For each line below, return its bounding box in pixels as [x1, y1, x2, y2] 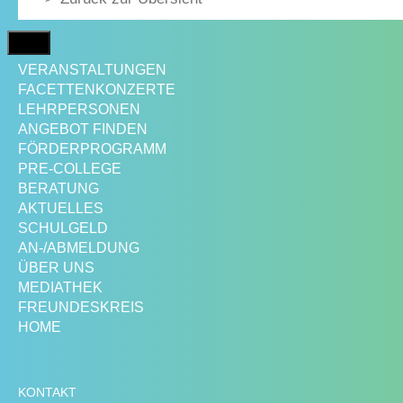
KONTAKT [18, 385, 76, 400]
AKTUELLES [18, 201, 103, 217]
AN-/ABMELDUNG [18, 240, 139, 256]
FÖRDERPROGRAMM [18, 141, 166, 157]
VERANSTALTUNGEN [18, 62, 166, 78]
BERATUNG [18, 181, 99, 197]
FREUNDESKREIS [18, 300, 144, 316]
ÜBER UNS [18, 260, 94, 276]
